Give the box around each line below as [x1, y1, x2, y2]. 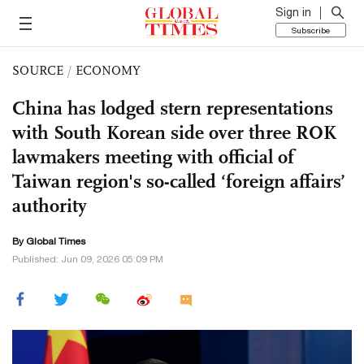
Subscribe [292, 25, 330, 35]
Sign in [275, 6, 311, 19]
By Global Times [12, 236, 85, 247]
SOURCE [12, 63, 63, 78]
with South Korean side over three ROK [12, 120, 336, 145]
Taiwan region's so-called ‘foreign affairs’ [12, 169, 345, 193]
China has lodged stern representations [12, 96, 333, 120]
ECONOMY [76, 63, 141, 78]
